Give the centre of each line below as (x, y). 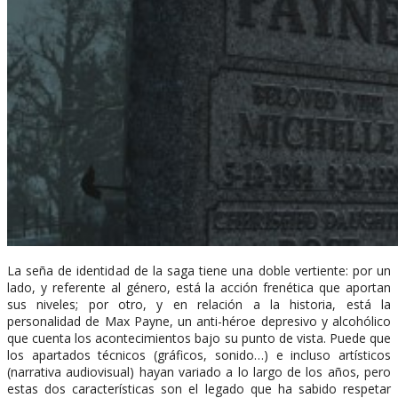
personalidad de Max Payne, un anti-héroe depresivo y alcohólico (199, 321)
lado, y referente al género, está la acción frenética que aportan (199, 287)
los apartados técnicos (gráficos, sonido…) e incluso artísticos (199, 354)
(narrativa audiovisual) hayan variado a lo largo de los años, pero (199, 371)
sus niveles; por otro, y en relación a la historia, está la (199, 304)
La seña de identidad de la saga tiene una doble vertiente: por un (199, 270)
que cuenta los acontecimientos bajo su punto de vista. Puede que (199, 338)
